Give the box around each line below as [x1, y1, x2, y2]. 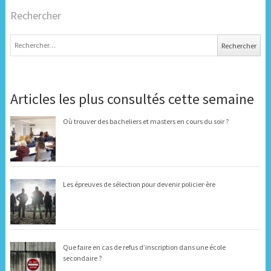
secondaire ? [62, 253, 102, 263]
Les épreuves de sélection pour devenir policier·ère [62, 179, 215, 189]
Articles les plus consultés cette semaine [10, 89, 254, 108]
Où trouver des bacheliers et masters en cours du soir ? [62, 116, 229, 126]
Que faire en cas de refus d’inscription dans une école [62, 242, 226, 252]
